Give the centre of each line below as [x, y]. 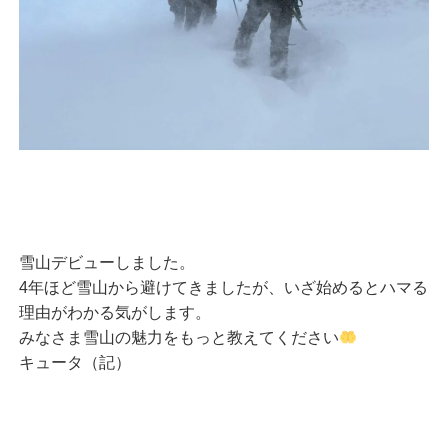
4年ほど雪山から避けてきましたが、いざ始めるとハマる [223, 287]
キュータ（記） [74, 362]
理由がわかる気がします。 [114, 312]
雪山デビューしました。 [106, 262]
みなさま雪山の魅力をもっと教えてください [178, 337]
